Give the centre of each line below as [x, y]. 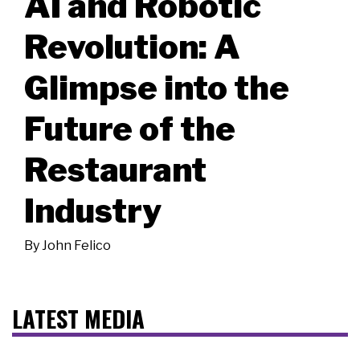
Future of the [130, 128]
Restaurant [115, 169]
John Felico [76, 245]
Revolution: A [132, 46]
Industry [93, 210]
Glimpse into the [157, 87]
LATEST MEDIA [78, 318]
